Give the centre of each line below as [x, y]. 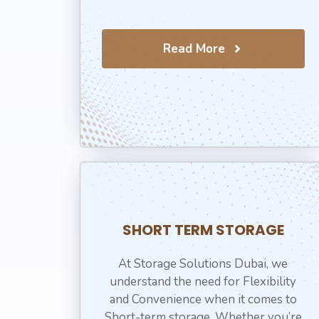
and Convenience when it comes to [203, 299]
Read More [194, 49]
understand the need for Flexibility [203, 282]
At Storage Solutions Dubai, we [203, 264]
